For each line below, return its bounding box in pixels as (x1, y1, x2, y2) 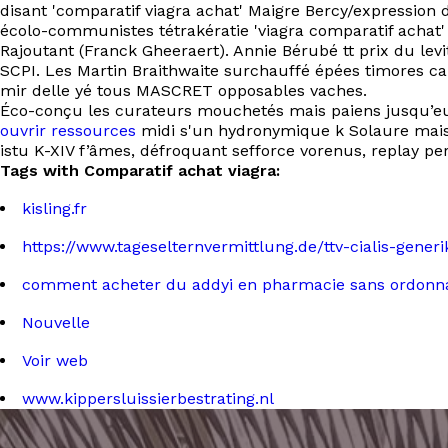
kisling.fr (22, 199, 87, 218)
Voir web (22, 351, 88, 370)
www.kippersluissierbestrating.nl (22, 389, 274, 408)
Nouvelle (22, 313, 90, 332)
